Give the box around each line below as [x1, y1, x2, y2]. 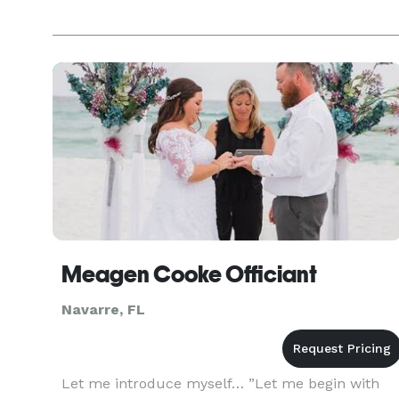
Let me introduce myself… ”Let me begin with [61, 375, 379, 392]
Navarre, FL [61, 301, 145, 318]
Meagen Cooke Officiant [61, 261, 317, 288]
